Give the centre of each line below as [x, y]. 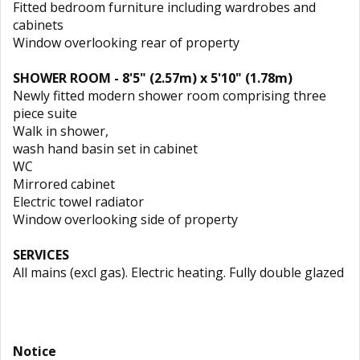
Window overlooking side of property [125, 219]
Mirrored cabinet [64, 184]
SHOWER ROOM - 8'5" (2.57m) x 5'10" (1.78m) [153, 78]
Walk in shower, [61, 131]
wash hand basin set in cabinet [105, 149]
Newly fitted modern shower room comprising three [170, 96]
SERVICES [41, 255]
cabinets [38, 25]
